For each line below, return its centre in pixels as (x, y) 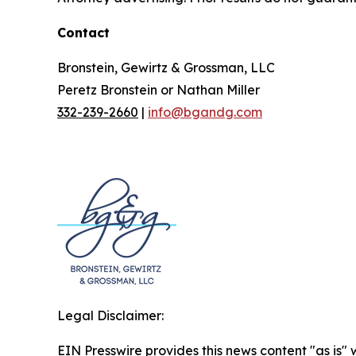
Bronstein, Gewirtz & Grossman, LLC (166, 67)
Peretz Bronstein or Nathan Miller (159, 89)
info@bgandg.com (205, 112)
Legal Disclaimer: (110, 315)
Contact (83, 32)
